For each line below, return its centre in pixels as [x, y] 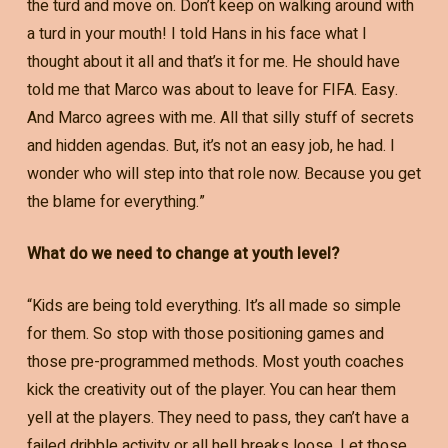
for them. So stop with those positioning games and [205, 333]
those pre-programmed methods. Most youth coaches [215, 361]
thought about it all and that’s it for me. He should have [213, 61]
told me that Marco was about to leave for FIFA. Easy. [212, 89]
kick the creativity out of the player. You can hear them [211, 389]
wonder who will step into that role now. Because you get [223, 173]
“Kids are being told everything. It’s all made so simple [213, 305]
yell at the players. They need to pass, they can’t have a [217, 417]
